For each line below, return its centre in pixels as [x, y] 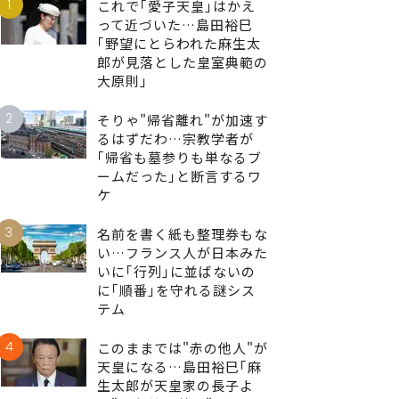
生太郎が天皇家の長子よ [175, 385]
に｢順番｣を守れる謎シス [176, 289]
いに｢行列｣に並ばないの [176, 271]
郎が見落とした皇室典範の [183, 61]
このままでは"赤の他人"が [183, 347]
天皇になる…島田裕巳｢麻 [179, 366]
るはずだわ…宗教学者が [175, 138]
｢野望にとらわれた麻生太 [179, 43]
